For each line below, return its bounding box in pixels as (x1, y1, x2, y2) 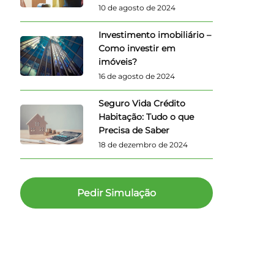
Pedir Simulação (77, 187, 157, 199)
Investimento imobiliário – (98, 29, 212, 40)
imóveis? (98, 56, 138, 67)
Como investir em (98, 42, 176, 54)
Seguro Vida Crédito (98, 97, 186, 109)
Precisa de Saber (98, 124, 170, 136)
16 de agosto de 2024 (98, 71, 176, 81)
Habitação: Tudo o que (98, 111, 194, 122)
